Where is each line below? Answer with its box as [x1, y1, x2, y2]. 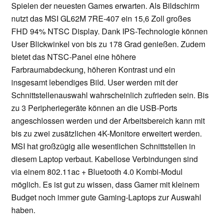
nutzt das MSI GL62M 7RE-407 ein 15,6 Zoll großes [11, 13, 191, 25]
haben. [11, 204, 35, 216]
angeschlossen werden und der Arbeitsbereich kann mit [11, 115, 205, 127]
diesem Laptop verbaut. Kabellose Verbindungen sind [11, 153, 198, 165]
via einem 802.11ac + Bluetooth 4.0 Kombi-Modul [11, 166, 183, 178]
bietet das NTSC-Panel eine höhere [11, 51, 136, 63]
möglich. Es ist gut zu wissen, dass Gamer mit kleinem [11, 179, 199, 191]
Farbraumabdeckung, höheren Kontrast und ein [11, 64, 175, 76]
